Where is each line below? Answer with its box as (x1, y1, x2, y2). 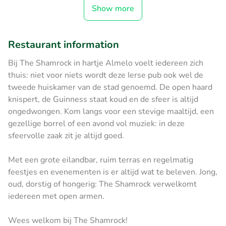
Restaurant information (8, 37, 119, 51)
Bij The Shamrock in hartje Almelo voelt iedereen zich (8, 57, 203, 69)
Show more (92, 3, 134, 14)
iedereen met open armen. (8, 190, 104, 202)
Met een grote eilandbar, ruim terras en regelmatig (8, 154, 193, 165)
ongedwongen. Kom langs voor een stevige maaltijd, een (8, 105, 214, 117)
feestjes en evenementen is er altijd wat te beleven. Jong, (8, 166, 217, 178)
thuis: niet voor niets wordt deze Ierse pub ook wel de (8, 69, 203, 81)
